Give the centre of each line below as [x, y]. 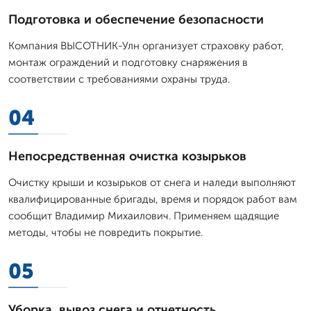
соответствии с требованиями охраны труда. [119, 79]
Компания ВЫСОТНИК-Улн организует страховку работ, [146, 45]
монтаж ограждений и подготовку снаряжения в [128, 62]
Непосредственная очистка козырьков [127, 156]
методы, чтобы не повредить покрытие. [106, 232]
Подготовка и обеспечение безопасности [136, 19]
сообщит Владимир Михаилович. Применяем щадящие [144, 216]
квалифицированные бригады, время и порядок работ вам [153, 199]
